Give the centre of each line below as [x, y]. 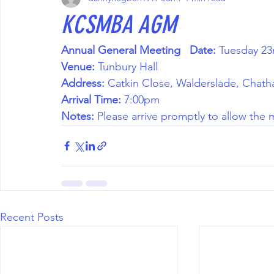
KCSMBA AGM [119, 25]
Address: [83, 83]
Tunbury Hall [128, 67]
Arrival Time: [91, 100]
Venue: [78, 67]
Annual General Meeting [121, 50]
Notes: [78, 116]
